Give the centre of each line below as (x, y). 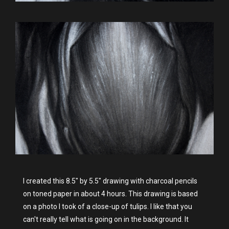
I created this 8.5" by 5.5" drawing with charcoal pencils (110, 181)
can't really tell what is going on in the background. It (106, 219)
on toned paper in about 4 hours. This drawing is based (110, 193)
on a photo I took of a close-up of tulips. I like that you (108, 206)
